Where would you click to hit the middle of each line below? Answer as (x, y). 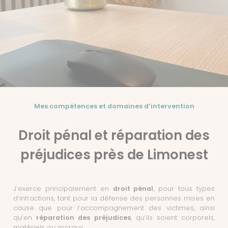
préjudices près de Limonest (114, 154)
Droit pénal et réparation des (114, 135)
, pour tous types (184, 189)
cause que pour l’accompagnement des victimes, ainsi (114, 208)
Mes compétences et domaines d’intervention (114, 106)
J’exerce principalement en (63, 189)
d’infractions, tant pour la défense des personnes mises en (114, 198)
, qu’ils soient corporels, (173, 218)
